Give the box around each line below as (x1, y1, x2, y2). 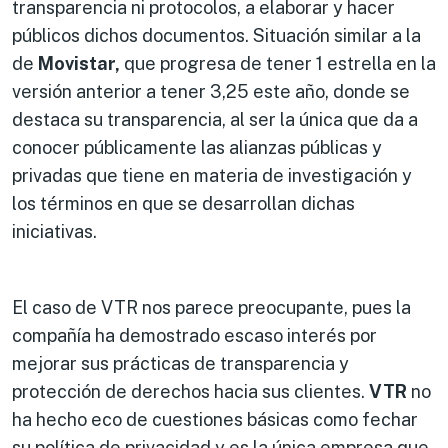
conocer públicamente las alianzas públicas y (12, 136, 382, 158)
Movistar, (38, 52, 120, 74)
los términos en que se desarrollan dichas (12, 192, 355, 214)
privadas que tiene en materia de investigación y (12, 164, 412, 186)
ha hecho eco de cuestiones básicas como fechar (12, 408, 418, 430)
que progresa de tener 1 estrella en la (120, 52, 436, 74)
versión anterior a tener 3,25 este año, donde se (12, 80, 410, 102)
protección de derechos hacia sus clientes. (12, 380, 365, 402)
